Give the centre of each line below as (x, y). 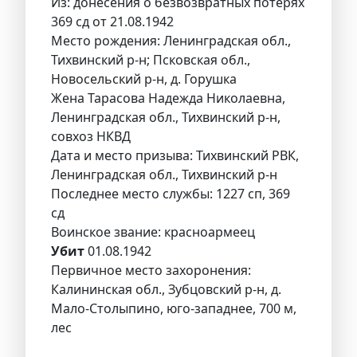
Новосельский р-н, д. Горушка (144, 79)
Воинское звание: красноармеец (155, 232)
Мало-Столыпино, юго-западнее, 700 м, (174, 309)
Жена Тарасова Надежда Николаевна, (168, 98)
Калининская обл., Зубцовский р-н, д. (166, 290)
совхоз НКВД (91, 137)
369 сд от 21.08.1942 (112, 22)
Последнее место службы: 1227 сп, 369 (171, 194)
